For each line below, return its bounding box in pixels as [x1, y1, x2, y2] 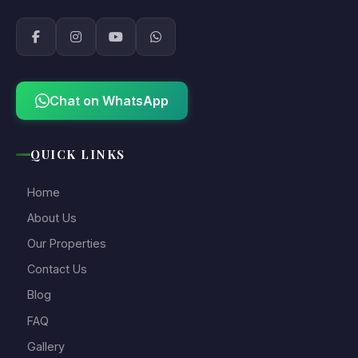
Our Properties [27, 236, 106, 250]
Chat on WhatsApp [50, 93, 169, 109]
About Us [27, 210, 77, 225]
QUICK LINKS [30, 146, 125, 162]
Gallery [27, 339, 65, 353]
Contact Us [27, 262, 87, 276]
